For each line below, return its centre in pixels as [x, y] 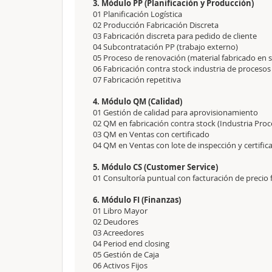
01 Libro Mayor [121, 211]
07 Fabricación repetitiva [137, 80]
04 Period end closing [131, 243]
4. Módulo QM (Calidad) [138, 101]
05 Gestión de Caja [126, 254]
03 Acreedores [118, 233]
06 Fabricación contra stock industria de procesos [182, 69]
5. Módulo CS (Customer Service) [155, 167]
